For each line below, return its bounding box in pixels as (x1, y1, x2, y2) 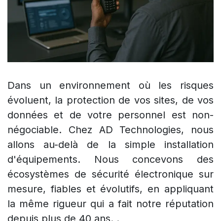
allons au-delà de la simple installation (7, 138, 214, 150)
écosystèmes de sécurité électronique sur (7, 168, 214, 180)
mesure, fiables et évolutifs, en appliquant (7, 183, 214, 195)
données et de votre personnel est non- (7, 109, 214, 121)
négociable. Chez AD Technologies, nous (7, 123, 214, 136)
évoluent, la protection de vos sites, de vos (7, 94, 214, 106)
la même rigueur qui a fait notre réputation (7, 197, 214, 210)
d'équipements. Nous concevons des (7, 153, 214, 165)
